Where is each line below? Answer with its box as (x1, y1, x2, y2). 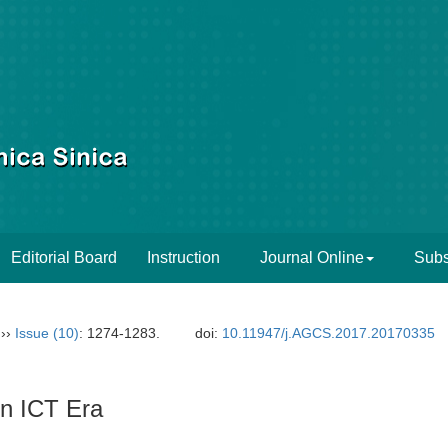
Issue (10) (15, 325, 79, 341)
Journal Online (260, 249, 364, 266)
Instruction (147, 249, 220, 266)
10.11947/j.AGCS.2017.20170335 (222, 325, 436, 341)
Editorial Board (11, 249, 117, 266)
